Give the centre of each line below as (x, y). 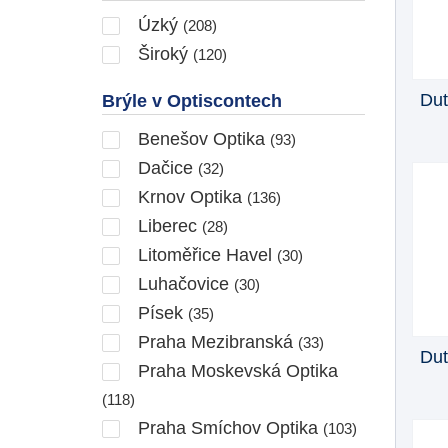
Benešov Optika (201, 138)
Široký (163, 53)
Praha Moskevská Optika (235, 370)
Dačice (165, 167)
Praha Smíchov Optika (228, 427)
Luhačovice (183, 283)
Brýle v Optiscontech (192, 100)
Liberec (167, 225)
